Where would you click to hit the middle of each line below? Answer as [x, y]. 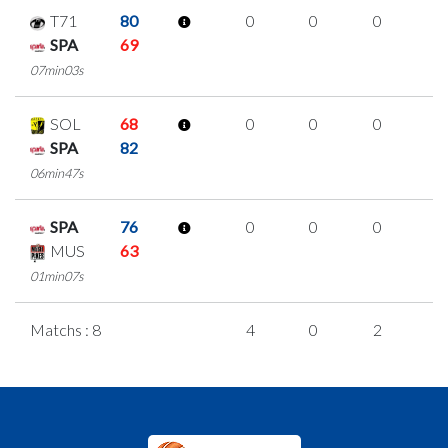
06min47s [57, 173]
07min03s [57, 70]
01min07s [57, 276]
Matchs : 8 [65, 330]
